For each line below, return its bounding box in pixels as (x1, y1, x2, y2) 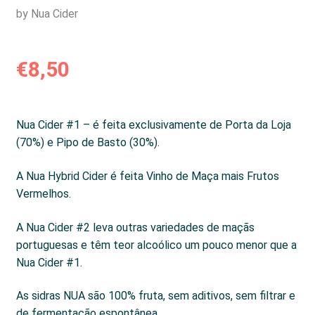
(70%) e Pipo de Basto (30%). (15, 136, 160, 150)
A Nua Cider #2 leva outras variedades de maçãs (15, 220, 255, 234)
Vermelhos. (15, 186, 71, 200)
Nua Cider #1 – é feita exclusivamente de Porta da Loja (15, 118, 291, 132)
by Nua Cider (15, 7, 78, 21)
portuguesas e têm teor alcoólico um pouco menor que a (15, 238, 297, 252)
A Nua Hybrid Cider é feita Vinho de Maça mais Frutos (15, 169, 279, 183)
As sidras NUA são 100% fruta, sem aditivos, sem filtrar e (15, 289, 295, 303)
